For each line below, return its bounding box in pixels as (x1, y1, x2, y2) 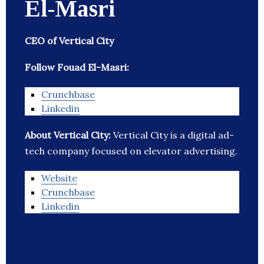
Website (41, 172, 77, 184)
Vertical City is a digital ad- (113, 129, 234, 141)
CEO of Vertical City (25, 35, 114, 47)
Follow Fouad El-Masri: (25, 61, 129, 74)
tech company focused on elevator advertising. (25, 145, 237, 157)
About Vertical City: (25, 129, 113, 141)
